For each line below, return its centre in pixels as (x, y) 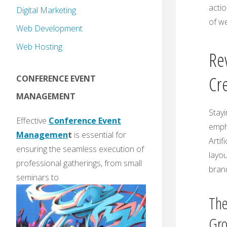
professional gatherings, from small (79, 163)
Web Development (49, 29)
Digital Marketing (46, 10)
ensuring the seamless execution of (80, 149)
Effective (32, 121)
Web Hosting (39, 47)
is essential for (99, 135)
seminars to (37, 178)
